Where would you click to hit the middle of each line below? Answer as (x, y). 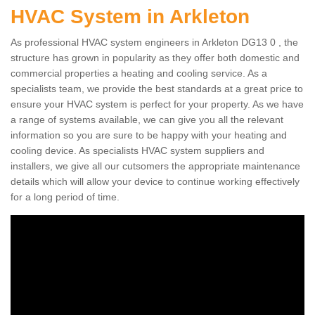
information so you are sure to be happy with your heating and (149, 135)
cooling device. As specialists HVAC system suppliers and (137, 150)
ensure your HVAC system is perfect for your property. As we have (157, 104)
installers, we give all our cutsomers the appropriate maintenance (155, 166)
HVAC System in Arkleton (133, 17)
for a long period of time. (65, 197)
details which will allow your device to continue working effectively (155, 181)
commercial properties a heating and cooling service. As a (139, 73)
